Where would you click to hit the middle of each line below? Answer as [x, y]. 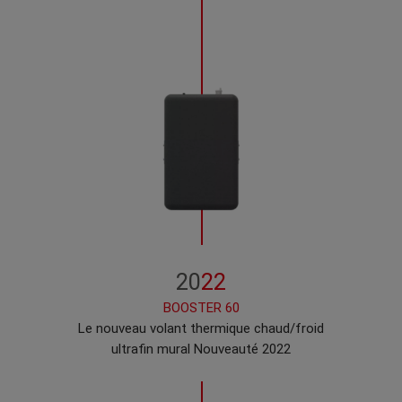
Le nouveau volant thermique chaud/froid [201, 329]
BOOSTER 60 [201, 308]
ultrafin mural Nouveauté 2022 [201, 350]
